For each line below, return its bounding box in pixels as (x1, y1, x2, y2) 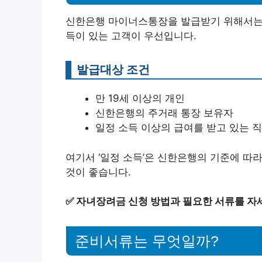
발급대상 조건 (77, 62, 150, 77)
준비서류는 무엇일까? (75, 232, 219, 249)
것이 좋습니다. (65, 166, 131, 178)
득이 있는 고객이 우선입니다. (65, 30, 196, 42)
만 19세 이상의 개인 (95, 92, 185, 104)
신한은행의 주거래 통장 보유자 (95, 107, 233, 119)
